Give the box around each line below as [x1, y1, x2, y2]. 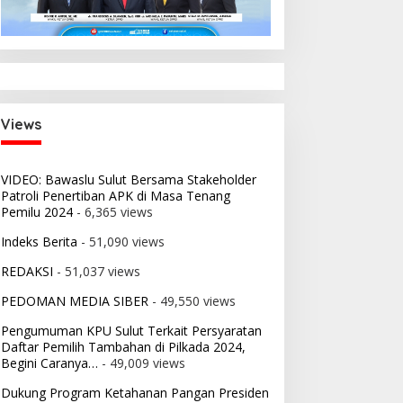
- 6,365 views [72, 203, 153, 221]
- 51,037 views [52, 263, 140, 281]
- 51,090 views [76, 233, 165, 251]
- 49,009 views [97, 354, 185, 372]
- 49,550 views [148, 292, 236, 310]
